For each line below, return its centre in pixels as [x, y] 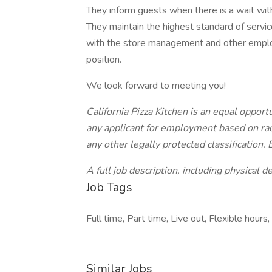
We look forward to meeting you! [156, 86]
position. [104, 59]
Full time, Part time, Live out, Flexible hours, [178, 219]
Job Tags [109, 187]
